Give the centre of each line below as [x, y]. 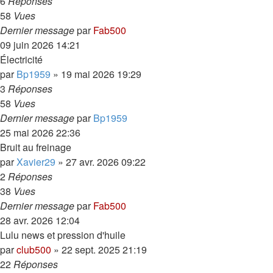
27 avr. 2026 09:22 [106, 162]
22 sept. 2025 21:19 [104, 250]
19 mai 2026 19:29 [101, 74]
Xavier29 [36, 162]
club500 [34, 250]
